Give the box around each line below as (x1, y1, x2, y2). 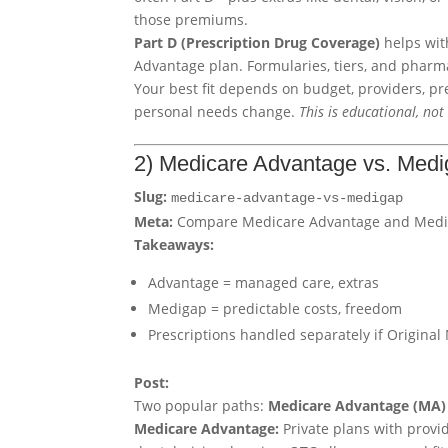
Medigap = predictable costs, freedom (148, 299, 403, 319)
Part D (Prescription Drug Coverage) (134, 33, 381, 53)
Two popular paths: (134, 396, 269, 416)
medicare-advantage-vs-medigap (171, 190, 404, 207)
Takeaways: (134, 235, 215, 255)
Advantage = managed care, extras (148, 273, 380, 293)
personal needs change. (134, 102, 300, 122)
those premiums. (134, 10, 249, 30)
